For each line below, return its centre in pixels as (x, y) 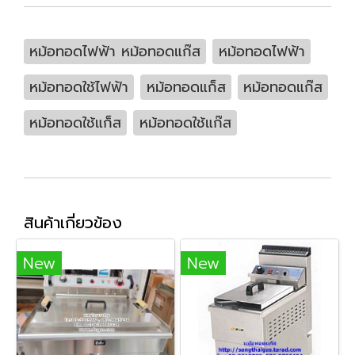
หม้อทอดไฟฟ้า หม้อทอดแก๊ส (115, 51)
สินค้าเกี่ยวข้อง (73, 222)
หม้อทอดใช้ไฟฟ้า (79, 87)
